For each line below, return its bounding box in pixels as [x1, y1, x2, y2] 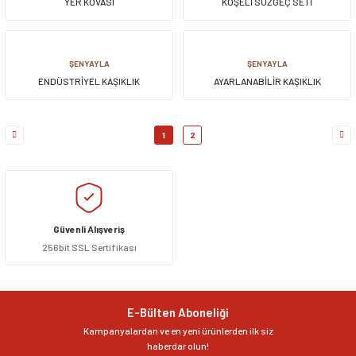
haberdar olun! [147, 339, 209, 351]
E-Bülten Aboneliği [127, 304, 229, 319]
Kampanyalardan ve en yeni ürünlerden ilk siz [83, 324, 273, 336]
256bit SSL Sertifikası [41, 241, 137, 253]
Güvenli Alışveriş [53, 222, 125, 234]
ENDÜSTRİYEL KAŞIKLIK [38, 75, 140, 87]
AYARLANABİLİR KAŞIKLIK [213, 75, 321, 87]
